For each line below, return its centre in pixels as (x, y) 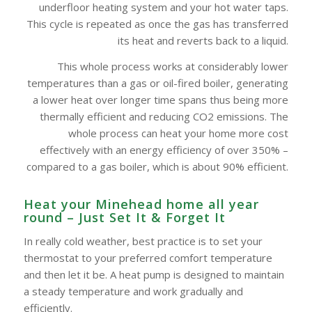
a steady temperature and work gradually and (133, 291)
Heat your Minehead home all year (141, 204)
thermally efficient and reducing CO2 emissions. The (164, 116)
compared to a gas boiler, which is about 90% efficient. (158, 166)
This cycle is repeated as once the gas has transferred (158, 24)
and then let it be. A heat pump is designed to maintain (154, 275)
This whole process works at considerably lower (173, 66)
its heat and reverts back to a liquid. (203, 41)
